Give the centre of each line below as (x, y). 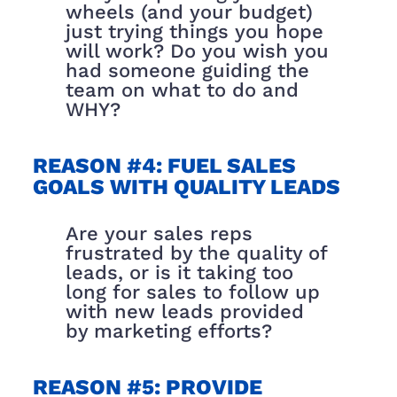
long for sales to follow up (193, 292)
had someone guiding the (188, 70)
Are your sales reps (160, 233)
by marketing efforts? (169, 331)
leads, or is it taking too (180, 272)
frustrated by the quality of (197, 253)
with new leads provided (185, 311)
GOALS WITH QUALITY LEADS (186, 187)
